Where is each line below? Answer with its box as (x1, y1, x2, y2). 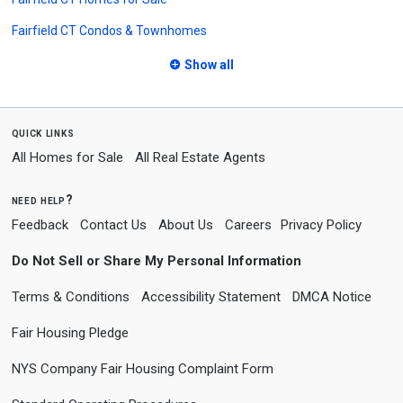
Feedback (11, 216, 68, 233)
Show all (184, 57, 234, 72)
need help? (11, 192, 74, 207)
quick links (11, 124, 75, 139)
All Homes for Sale (11, 148, 123, 166)
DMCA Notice (291, 288, 372, 305)
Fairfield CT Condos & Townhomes (11, 22, 207, 38)
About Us (157, 216, 213, 233)
